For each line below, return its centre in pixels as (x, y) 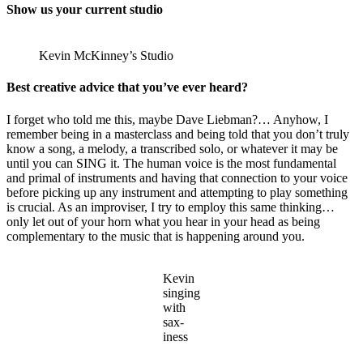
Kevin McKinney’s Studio (106, 56)
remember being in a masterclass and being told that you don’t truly (178, 134)
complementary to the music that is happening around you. (156, 236)
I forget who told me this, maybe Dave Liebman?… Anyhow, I (167, 119)
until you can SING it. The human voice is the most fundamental (171, 163)
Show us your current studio (85, 9)
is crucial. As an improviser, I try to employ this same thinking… (171, 207)
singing (181, 293)
